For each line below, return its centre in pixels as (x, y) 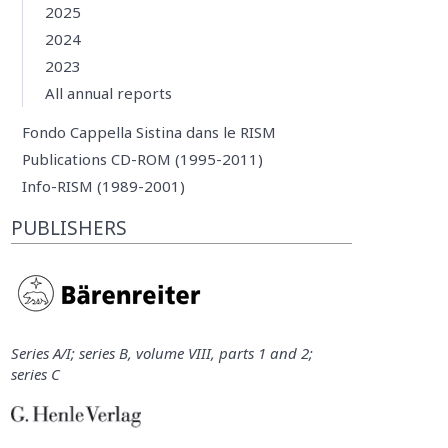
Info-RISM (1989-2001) (103, 185)
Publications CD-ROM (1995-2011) (142, 158)
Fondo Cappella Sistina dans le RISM (148, 131)
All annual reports (109, 93)
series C (35, 374)
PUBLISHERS (68, 228)
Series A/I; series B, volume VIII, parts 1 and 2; (161, 353)
